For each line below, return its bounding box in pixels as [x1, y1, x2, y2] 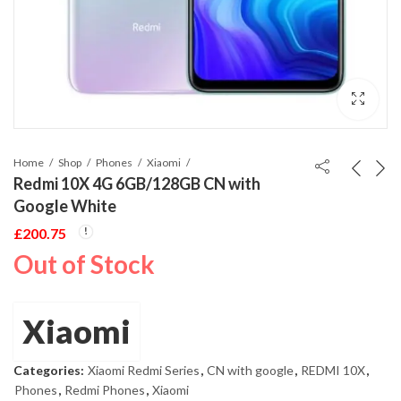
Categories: [13, 363, 87, 379]
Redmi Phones [64, 382, 145, 398]
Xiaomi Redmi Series [88, 363, 200, 379]
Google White [13, 195, 116, 216]
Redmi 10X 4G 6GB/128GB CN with [13, 173, 260, 193]
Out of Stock [13, 249, 155, 280]
